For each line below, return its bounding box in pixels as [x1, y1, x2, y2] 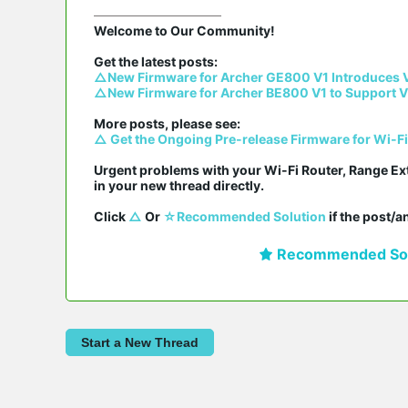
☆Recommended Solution [163, 208, 326, 224]
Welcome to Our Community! [94, 22, 275, 38]
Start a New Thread [81, 334, 199, 350]
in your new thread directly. [94, 177, 264, 193]
